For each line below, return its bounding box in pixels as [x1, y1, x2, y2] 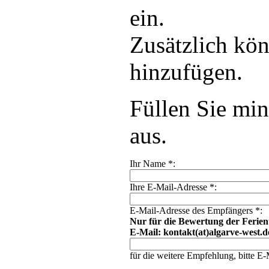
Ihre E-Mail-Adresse [130, 181, 210, 192]
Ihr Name [130, 158, 168, 169]
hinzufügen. [130, 58, 243, 85]
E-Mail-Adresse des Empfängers [130, 205, 255, 216]
